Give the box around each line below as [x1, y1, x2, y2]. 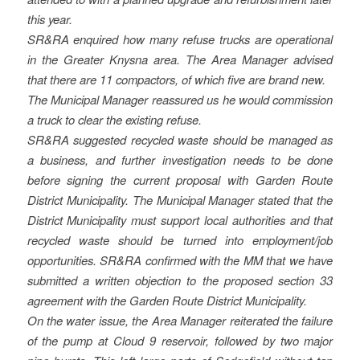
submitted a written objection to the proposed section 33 [27, 272, 333, 289]
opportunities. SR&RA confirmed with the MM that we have [27, 252, 333, 269]
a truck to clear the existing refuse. [27, 111, 202, 129]
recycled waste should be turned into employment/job [27, 231, 333, 249]
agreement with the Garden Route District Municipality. [27, 292, 307, 309]
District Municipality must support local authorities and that [27, 211, 333, 229]
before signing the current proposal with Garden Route [27, 171, 333, 189]
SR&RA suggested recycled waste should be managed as [27, 131, 333, 149]
